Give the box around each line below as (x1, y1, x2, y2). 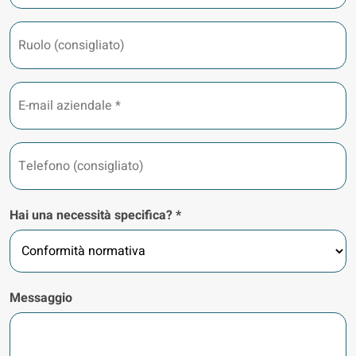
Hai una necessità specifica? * (10, 206, 181, 225)
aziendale (9, 109, 64, 128)
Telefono (9, 139, 60, 158)
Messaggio (10, 288, 72, 308)
